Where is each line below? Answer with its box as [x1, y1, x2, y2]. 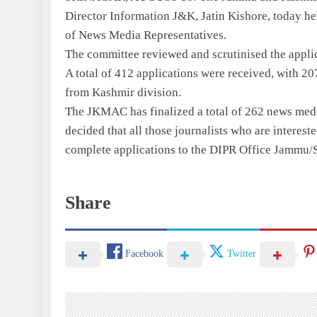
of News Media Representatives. [65, 28, 226, 42]
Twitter [227, 248, 256, 260]
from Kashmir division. [65, 85, 181, 99]
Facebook [125, 248, 163, 260]
